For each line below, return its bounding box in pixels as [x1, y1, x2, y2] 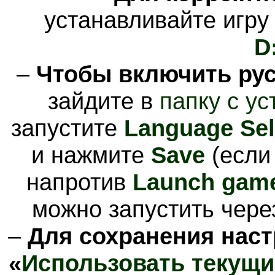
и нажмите [31, 141, 151, 168]
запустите [10, 114, 124, 141]
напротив [26, 168, 133, 195]
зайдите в [48, 87, 160, 114]
